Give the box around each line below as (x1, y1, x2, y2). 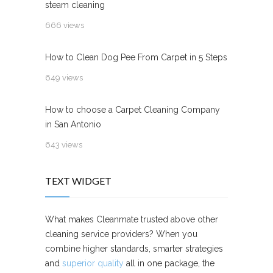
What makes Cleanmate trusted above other (45, 214, 218, 224)
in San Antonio (45, 119, 101, 129)
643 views (45, 140, 82, 149)
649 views (45, 73, 83, 82)
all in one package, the (124, 258, 214, 268)
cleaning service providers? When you (45, 229, 197, 239)
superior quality (62, 258, 124, 268)
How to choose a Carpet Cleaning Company (45, 104, 220, 115)
